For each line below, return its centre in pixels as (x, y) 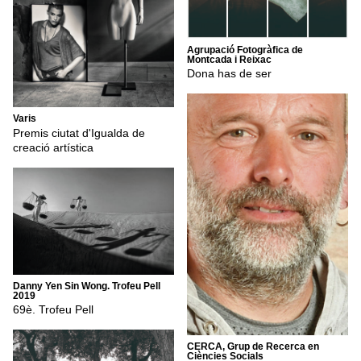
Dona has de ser (229, 74)
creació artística (53, 147)
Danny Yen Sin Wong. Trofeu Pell (87, 286)
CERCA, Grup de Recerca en (253, 347)
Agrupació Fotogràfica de (245, 50)
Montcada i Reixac (229, 59)
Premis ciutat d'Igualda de (79, 133)
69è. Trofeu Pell (53, 310)
